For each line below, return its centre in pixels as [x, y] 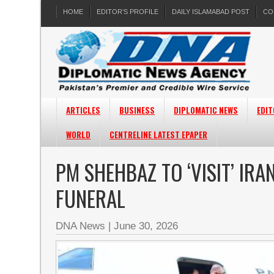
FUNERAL [91, 198]
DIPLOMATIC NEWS [206, 110]
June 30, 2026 [146, 226]
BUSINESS [137, 110]
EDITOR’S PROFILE [128, 12]
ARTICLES [83, 110]
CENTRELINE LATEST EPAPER [159, 135]
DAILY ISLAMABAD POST [211, 12]
